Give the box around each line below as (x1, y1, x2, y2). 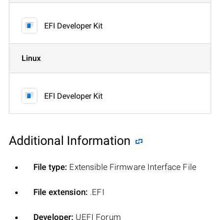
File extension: (33, 187, 88, 197)
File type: (33, 162, 68, 172)
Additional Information (9, 133, 131, 148)
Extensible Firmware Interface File (67, 162, 197, 172)
